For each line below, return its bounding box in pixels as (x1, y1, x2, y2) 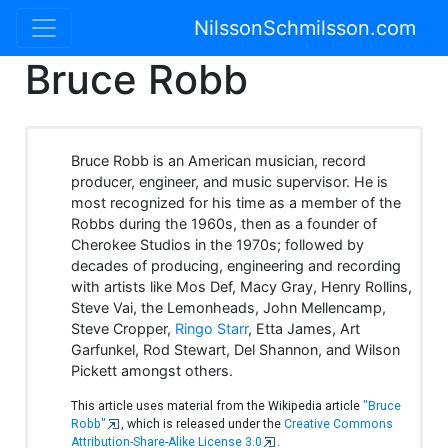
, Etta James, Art (248, 320, 361, 338)
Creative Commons (284, 417, 394, 432)
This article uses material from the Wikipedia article (71, 399, 364, 414)
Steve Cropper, (71, 320, 176, 338)
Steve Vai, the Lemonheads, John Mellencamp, (71, 299, 387, 317)
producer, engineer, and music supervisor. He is (71, 173, 389, 191)
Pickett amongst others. (71, 362, 234, 380)
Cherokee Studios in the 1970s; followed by (71, 236, 365, 254)
